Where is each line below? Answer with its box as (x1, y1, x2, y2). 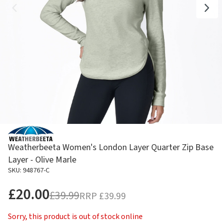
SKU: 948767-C (8, 165, 50, 175)
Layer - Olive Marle (8, 153, 76, 166)
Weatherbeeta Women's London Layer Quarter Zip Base (8, 141, 214, 154)
